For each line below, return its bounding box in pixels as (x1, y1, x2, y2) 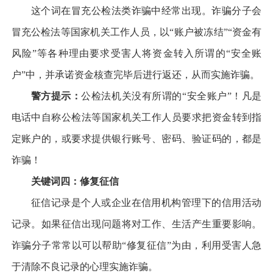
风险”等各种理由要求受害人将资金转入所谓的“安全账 (11, 48, 262, 58)
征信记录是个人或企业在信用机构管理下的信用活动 (30, 197, 262, 208)
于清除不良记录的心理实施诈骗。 (11, 261, 158, 272)
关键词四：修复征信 (30, 175, 119, 186)
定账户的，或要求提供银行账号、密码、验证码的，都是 (11, 133, 262, 144)
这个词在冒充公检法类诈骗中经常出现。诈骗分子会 (30, 5, 262, 16)
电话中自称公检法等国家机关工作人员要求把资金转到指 (11, 112, 262, 122)
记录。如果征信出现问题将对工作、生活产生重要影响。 (11, 218, 262, 229)
